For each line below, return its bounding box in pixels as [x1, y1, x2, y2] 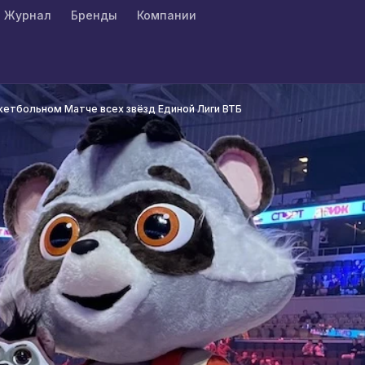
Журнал [4, 8, 51, 22]
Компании [137, 8, 196, 22]
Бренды [71, 8, 117, 22]
